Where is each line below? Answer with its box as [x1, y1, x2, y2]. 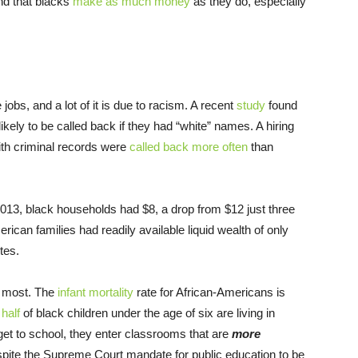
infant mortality [58, 285, 133, 300]
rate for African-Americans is [133, 285, 285, 300]
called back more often [129, 140, 248, 154]
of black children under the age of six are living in [20, 306, 275, 320]
